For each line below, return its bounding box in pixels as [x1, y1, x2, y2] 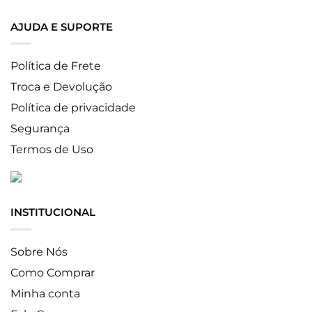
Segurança [10, 122, 70, 136]
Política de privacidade [10, 101, 136, 115]
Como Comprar [10, 265, 95, 279]
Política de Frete [10, 59, 101, 73]
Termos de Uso [10, 143, 93, 157]
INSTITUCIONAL [10, 205, 95, 219]
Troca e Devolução [10, 80, 112, 94]
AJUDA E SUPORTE [10, 19, 113, 33]
